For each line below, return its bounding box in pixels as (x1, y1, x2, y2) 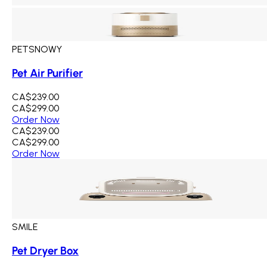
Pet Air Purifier (12, 66, 83, 80)
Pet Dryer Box (12, 243, 79, 257)
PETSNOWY (12, 44, 62, 55)
